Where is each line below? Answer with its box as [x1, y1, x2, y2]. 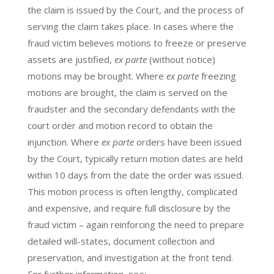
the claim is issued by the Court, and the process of [27, 3, 243, 16]
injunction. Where [27, 135, 102, 148]
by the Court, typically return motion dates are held [27, 152, 243, 165]
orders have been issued [136, 135, 242, 148]
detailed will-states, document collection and [27, 234, 215, 247]
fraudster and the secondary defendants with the [27, 102, 235, 115]
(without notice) [146, 53, 215, 65]
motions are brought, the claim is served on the [27, 86, 228, 98]
